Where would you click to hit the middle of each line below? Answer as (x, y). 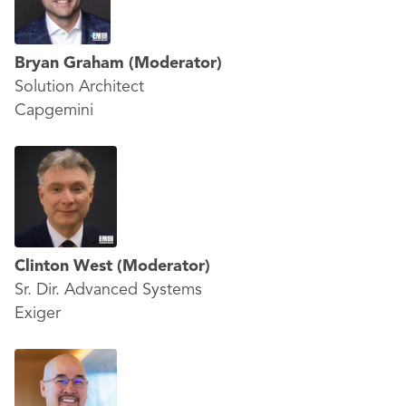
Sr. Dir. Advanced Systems (108, 290)
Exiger (38, 314)
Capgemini (54, 111)
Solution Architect (79, 87)
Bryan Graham (72, 63)
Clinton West (66, 266)
